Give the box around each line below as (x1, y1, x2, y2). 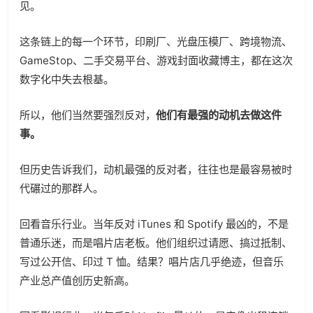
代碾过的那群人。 (20, 182, 103, 195)
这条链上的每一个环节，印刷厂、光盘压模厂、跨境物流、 (20, 35, 292, 48)
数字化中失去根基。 (20, 73, 114, 86)
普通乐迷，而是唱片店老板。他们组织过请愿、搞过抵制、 (20, 236, 292, 249)
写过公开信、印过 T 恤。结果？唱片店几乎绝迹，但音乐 (20, 255, 284, 268)
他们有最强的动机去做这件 (156, 108, 282, 122)
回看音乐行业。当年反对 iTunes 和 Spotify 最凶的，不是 (20, 217, 289, 231)
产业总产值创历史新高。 (20, 274, 135, 287)
